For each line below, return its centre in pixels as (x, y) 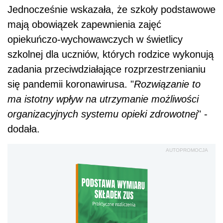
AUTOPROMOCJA (187, 150)
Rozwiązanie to (167, 84)
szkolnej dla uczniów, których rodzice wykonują (111, 55)
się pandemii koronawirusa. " (71, 84)
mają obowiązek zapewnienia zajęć (84, 25)
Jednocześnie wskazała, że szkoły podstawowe (111, 10)
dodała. (24, 129)
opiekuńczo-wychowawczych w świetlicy (95, 40)
